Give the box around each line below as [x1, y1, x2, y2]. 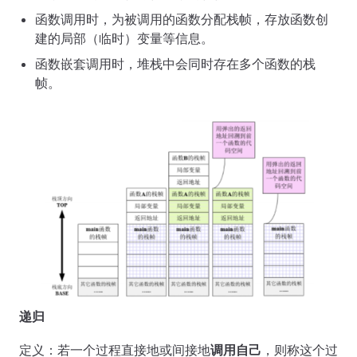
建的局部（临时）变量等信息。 [35, 29, 214, 46]
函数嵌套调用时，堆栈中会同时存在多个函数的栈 [35, 55, 316, 72]
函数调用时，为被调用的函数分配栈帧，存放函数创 [35, 10, 328, 27]
